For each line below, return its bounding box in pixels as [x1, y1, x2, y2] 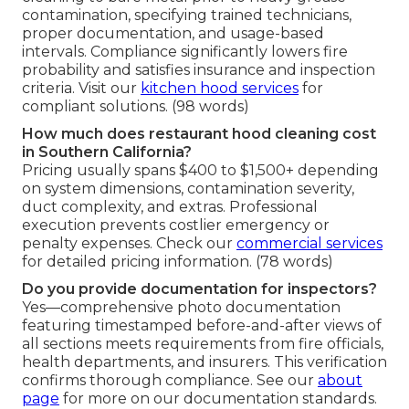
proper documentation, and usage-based [22, 25, 324, 43]
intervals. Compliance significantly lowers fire [22, 43, 348, 61]
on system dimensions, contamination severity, [22, 180, 354, 198]
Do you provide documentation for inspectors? [22, 280, 377, 299]
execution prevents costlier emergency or [22, 216, 330, 235]
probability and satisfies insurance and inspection [22, 61, 375, 79]
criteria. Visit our [22, 79, 141, 98]
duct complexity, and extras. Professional [22, 198, 318, 216]
